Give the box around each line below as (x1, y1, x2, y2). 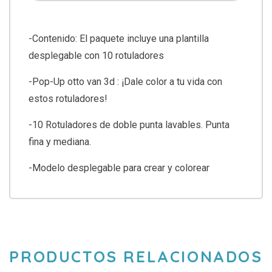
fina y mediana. (29, 135, 91, 148)
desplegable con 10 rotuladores (29, 49, 164, 61)
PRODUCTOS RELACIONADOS (9, 246, 263, 267)
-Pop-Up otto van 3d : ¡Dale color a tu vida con (29, 75, 222, 87)
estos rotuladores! (29, 92, 107, 104)
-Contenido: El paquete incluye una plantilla (29, 32, 209, 44)
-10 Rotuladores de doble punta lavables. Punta (29, 118, 229, 131)
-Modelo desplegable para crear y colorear (29, 161, 209, 174)
